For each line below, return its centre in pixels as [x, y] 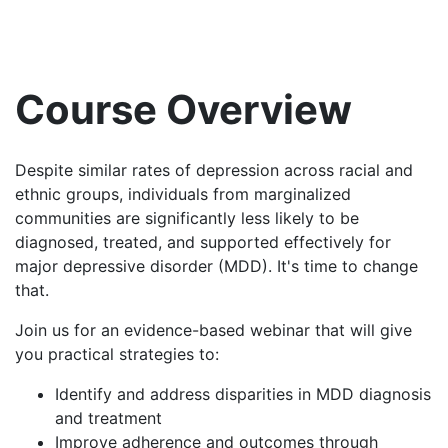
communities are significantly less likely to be [187, 217]
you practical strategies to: [117, 353]
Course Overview [183, 109]
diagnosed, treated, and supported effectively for [203, 241]
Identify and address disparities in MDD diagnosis [243, 393]
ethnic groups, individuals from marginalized [183, 193]
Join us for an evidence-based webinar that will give [213, 329]
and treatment [108, 417]
